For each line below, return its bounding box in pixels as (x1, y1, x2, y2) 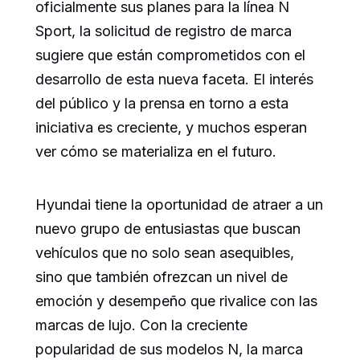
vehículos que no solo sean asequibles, (35, 244, 294, 262)
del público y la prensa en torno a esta (35, 95, 288, 112)
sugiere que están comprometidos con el (35, 47, 305, 64)
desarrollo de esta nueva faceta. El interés (35, 71, 313, 88)
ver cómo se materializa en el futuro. (35, 143, 276, 161)
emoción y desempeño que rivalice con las (35, 292, 317, 310)
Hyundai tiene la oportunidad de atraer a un (35, 196, 323, 214)
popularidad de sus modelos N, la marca (35, 341, 303, 358)
